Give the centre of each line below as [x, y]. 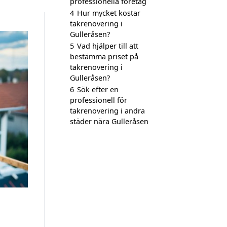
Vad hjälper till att [108, 46]
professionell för [99, 100]
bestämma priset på [104, 56]
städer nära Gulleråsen [109, 121]
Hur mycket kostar [109, 13]
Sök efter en [98, 89]
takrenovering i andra [107, 111]
